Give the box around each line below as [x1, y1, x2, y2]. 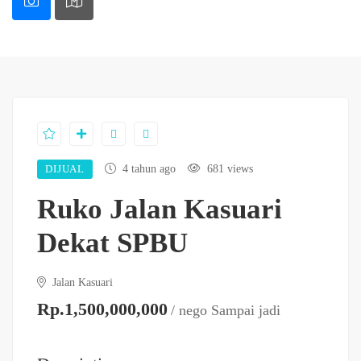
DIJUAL [45, 163, 85, 176]
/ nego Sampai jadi [171, 302, 280, 319]
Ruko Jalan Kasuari [37, 193, 282, 226]
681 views [207, 163, 254, 176]
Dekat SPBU [37, 227, 188, 259]
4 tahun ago [122, 163, 176, 176]
